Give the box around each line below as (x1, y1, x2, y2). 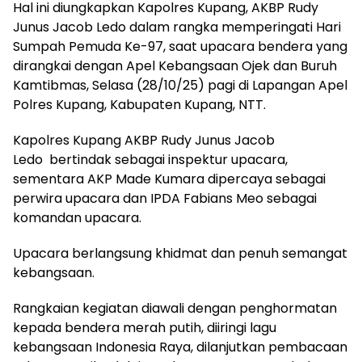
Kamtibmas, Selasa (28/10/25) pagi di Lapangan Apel (13, 75, 347, 95)
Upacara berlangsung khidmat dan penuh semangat (13, 243, 347, 263)
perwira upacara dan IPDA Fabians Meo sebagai (13, 188, 317, 208)
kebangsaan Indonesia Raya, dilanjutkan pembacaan (13, 337, 347, 356)
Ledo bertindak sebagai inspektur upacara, (13, 149, 288, 169)
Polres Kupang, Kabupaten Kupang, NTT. (13, 95, 266, 114)
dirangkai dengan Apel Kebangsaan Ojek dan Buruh (13, 56, 337, 75)
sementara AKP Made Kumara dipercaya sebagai (13, 169, 326, 188)
